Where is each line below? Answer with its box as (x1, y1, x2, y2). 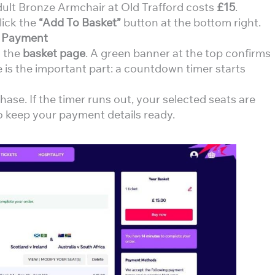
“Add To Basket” (39, 15, 121, 29)
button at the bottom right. (121, 15, 261, 29)
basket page (23, 46, 85, 60)
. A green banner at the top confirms (85, 46, 271, 60)
